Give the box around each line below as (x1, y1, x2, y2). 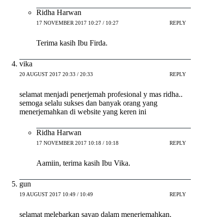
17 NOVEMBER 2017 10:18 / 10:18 (36, 140, 119, 146)
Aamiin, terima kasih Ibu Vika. (36, 158, 130, 167)
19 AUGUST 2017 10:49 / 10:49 (19, 191, 93, 198)
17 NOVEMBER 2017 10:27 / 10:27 (36, 20, 119, 26)
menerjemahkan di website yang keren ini (19, 107, 146, 116)
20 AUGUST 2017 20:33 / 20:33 (19, 71, 93, 77)
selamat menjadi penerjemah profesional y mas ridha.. (19, 90, 183, 98)
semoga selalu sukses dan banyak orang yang (19, 98, 157, 107)
